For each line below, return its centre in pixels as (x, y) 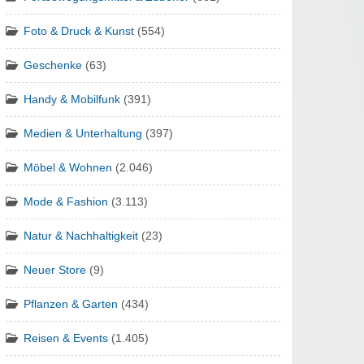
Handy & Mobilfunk (72, 100)
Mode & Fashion (66, 202)
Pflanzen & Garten (71, 305)
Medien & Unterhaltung (83, 134)
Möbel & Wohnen (68, 168)
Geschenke (53, 66)
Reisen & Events (66, 339)
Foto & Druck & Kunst (79, 32)
